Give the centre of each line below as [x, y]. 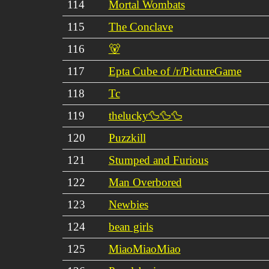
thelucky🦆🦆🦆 [145, 115]
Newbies [128, 204]
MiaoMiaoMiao [144, 249]
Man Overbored [145, 182]
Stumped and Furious [158, 160]
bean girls [131, 226]
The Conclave [141, 26]
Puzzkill [127, 138]
